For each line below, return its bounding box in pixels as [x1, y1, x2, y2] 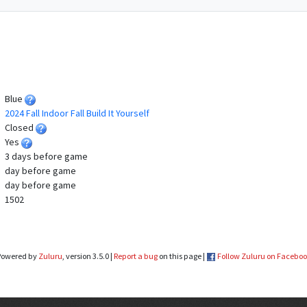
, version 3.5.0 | [62, 250, 114, 261]
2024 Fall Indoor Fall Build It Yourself [4, 107, 149, 119]
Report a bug [113, 250, 158, 261]
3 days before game [4, 150, 88, 162]
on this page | [157, 250, 206, 261]
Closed [4, 121, 36, 134]
